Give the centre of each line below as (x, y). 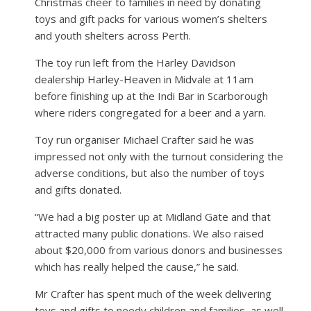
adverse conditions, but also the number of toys (150, 173)
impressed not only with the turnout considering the (159, 156)
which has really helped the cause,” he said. (137, 266)
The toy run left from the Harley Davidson (135, 62)
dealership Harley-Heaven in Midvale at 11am (144, 79)
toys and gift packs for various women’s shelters (151, 18)
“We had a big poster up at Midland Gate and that (153, 216)
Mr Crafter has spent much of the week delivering (153, 293)
